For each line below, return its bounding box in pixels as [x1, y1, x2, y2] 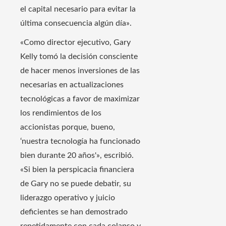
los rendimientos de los [20, 109, 101, 118]
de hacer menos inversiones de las [20, 67, 140, 75]
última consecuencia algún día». [20, 19, 132, 28]
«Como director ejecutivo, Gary [20, 38, 131, 47]
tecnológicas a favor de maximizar [20, 95, 140, 103]
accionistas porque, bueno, [20, 123, 115, 132]
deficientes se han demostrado [20, 208, 128, 216]
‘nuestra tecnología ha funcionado [20, 137, 140, 146]
